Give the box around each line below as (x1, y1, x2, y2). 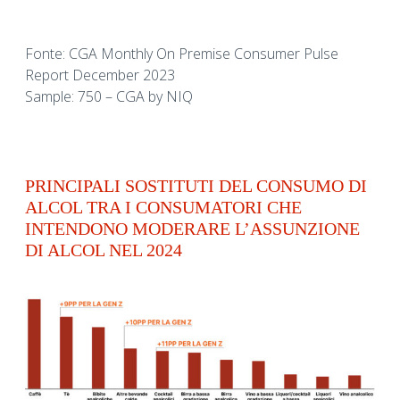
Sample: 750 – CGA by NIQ (25, 87, 193, 107)
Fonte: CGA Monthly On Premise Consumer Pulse (25, 44, 338, 64)
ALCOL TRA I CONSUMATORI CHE (25, 197, 302, 218)
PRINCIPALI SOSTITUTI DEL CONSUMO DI (25, 176, 367, 196)
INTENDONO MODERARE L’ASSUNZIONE (25, 219, 360, 239)
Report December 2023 (25, 65, 175, 86)
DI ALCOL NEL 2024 (25, 240, 182, 261)
